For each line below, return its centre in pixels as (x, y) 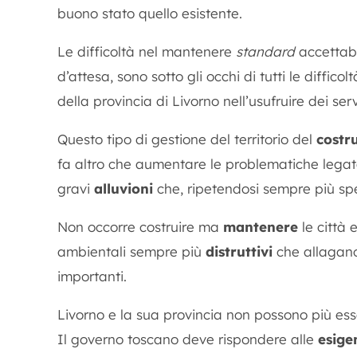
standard (265, 51)
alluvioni (124, 188)
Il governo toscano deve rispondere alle (188, 339)
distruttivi (239, 251)
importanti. (92, 276)
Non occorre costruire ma (140, 227)
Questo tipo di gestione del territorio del (187, 139)
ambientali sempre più (131, 251)
